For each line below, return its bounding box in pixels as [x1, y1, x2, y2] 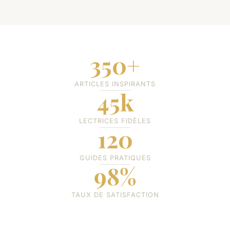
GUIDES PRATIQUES [79, 154, 151, 162]
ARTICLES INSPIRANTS [74, 80, 156, 88]
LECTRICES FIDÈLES [79, 117, 151, 125]
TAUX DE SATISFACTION [71, 190, 159, 199]
